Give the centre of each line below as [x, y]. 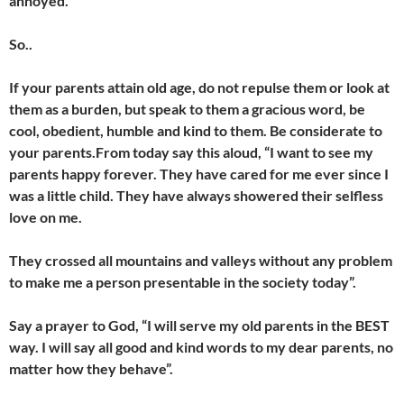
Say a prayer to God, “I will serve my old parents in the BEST [199, 325]
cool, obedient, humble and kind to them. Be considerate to [196, 130]
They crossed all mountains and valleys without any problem [201, 260]
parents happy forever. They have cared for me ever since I [199, 174]
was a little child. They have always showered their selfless [196, 195]
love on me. [46, 217]
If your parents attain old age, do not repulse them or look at [199, 87]
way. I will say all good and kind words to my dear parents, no [201, 347]
